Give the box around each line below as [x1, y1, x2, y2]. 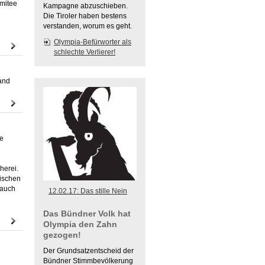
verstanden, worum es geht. [43, 22, 132, 30]
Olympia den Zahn [43, 219, 117, 229]
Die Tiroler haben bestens [43, 12, 127, 20]
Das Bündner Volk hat [43, 209, 131, 218]
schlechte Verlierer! [54, 48, 115, 56]
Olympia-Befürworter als [54, 38, 131, 46]
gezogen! [43, 230, 81, 240]
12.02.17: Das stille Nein [49, 187, 127, 195]
